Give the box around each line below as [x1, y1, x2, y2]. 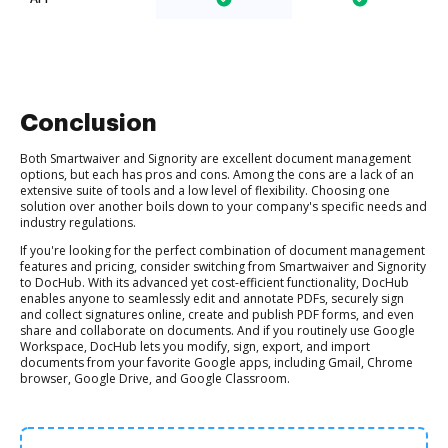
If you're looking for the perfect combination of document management [20, 242, 425, 259]
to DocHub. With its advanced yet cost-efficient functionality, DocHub [20, 274, 409, 291]
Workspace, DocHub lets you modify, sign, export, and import [20, 338, 370, 355]
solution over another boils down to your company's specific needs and [20, 198, 427, 215]
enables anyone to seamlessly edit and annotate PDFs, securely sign [20, 290, 404, 307]
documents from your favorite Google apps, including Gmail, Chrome [20, 354, 413, 371]
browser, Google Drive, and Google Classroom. [20, 370, 290, 387]
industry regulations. [20, 214, 136, 231]
